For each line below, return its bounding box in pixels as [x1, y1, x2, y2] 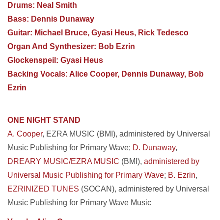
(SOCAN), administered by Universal [81, 185, 209, 193]
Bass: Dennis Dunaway [7, 15, 94, 23]
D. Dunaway [133, 143, 175, 152]
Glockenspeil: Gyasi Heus [7, 56, 103, 64]
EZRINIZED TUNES [7, 185, 81, 193]
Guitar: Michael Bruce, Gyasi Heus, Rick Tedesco [7, 28, 189, 37]
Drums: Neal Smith [7, 1, 77, 9]
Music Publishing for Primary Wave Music [7, 198, 151, 207]
